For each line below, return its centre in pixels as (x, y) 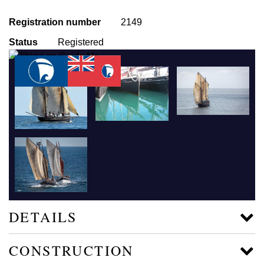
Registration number (55, 22)
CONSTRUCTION (71, 250)
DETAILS (43, 217)
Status (23, 42)
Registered (81, 42)
